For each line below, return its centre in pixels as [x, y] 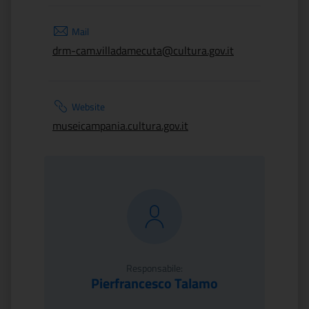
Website [88, 107]
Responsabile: [154, 268]
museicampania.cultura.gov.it [120, 126]
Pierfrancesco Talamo [154, 283]
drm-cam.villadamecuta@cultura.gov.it [143, 50]
